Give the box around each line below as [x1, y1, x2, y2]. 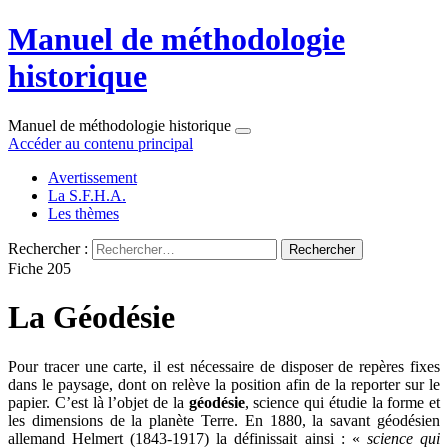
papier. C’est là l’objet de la [8, 393, 189, 411]
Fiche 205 [8, 259, 71, 277]
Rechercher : [8, 239, 88, 257]
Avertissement [48, 168, 137, 186]
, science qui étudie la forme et [244, 393, 440, 411]
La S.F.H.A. [48, 186, 126, 204]
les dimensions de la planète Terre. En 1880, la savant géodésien [8, 411, 440, 429]
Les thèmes [48, 204, 119, 222]
